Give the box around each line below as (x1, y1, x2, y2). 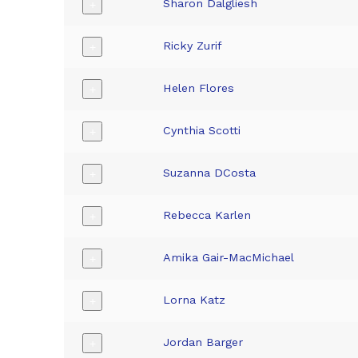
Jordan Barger (163, 336, 244, 349)
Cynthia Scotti (163, 124, 241, 137)
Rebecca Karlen (163, 209, 252, 222)
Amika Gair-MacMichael (163, 251, 295, 265)
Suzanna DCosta (163, 166, 257, 180)
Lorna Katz (163, 293, 226, 307)
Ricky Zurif (163, 39, 223, 53)
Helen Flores (163, 82, 235, 95)
